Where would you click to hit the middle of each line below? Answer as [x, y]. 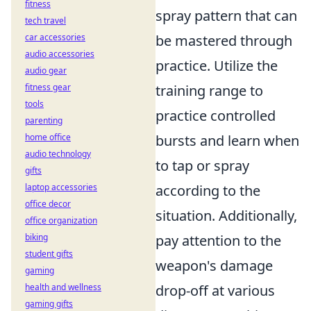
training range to [209, 91]
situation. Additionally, [226, 216]
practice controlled [216, 116]
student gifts [49, 254]
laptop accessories [61, 187]
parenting [44, 120]
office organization [61, 220]
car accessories [55, 37]
